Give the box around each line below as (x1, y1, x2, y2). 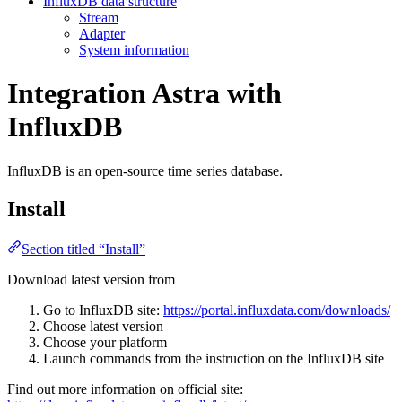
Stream (79, 9, 118, 25)
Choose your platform (43, 334, 167, 350)
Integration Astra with (7, 77, 282, 110)
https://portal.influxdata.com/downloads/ (163, 301, 390, 318)
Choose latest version (43, 318, 163, 334)
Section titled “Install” (22, 240, 145, 257)
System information (79, 41, 189, 57)
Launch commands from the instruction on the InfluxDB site (43, 350, 384, 366)
